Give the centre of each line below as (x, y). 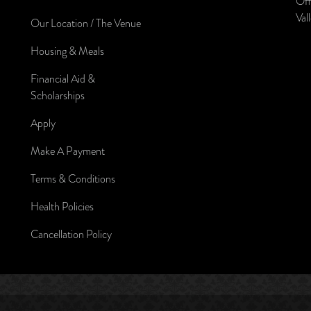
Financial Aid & (62, 78)
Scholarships (57, 95)
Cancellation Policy (71, 234)
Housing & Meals (67, 51)
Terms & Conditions (73, 178)
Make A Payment (67, 151)
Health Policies (62, 206)
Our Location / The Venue (85, 23)
